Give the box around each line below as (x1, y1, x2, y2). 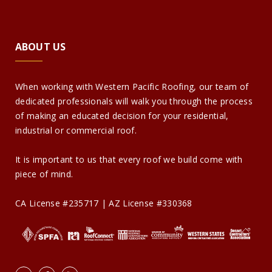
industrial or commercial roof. (15, 124, 137, 137)
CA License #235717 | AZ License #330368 (15, 197, 192, 209)
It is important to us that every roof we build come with (15, 154, 243, 166)
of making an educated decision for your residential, (15, 110, 229, 122)
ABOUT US (15, 40, 66, 54)
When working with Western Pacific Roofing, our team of (15, 81, 249, 93)
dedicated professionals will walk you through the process (15, 95, 253, 107)
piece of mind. (15, 168, 73, 180)
